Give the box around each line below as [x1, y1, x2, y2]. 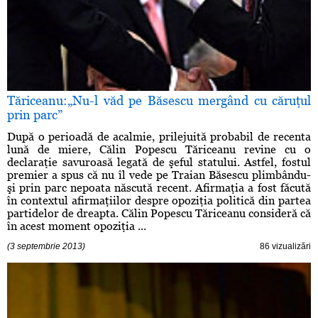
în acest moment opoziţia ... [7, 219, 146, 234]
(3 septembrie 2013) [7, 241, 85, 252]
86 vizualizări [260, 241, 311, 252]
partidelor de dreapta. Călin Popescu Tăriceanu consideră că [7, 207, 311, 221]
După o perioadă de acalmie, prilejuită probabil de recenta [7, 130, 311, 144]
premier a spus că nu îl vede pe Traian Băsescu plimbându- [7, 168, 311, 182]
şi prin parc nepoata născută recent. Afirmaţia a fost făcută [7, 181, 311, 195]
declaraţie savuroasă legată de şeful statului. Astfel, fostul [7, 155, 311, 170]
